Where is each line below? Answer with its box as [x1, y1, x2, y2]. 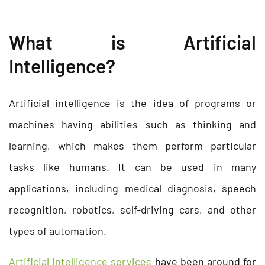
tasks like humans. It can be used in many [9, 160, 256, 173]
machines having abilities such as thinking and [9, 117, 256, 131]
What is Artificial [9, 30, 256, 53]
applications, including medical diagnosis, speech [9, 181, 256, 195]
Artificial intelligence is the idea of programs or [9, 96, 256, 109]
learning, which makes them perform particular [9, 138, 256, 152]
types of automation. [9, 224, 106, 237]
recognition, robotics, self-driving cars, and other [9, 202, 256, 216]
